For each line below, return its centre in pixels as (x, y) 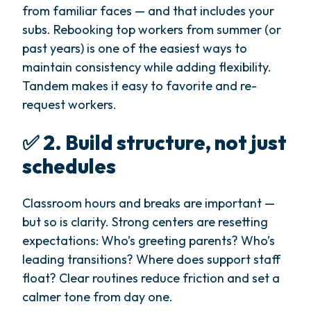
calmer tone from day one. (98, 297)
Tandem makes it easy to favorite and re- (140, 85)
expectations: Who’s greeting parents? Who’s (149, 241)
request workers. (69, 104)
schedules (69, 166)
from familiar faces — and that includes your (148, 10)
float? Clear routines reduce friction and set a (151, 278)
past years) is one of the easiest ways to (135, 48)
